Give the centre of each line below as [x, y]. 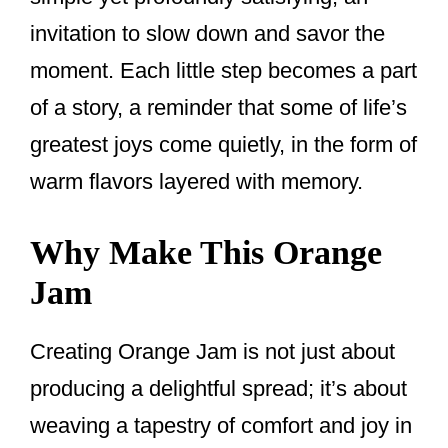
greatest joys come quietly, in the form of [223, 145]
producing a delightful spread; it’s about [218, 389]
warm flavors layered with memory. [196, 182]
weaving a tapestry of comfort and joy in [221, 426]
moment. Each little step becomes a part [223, 71]
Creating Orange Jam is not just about [212, 352]
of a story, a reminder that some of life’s [218, 108]
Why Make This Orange [206, 253]
